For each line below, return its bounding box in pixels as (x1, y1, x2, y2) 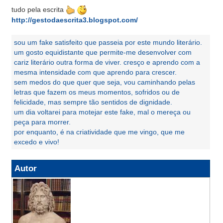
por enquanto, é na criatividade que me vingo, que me (14, 127, 185, 136)
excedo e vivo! (14, 137, 59, 146)
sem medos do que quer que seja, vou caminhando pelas (14, 78, 195, 86)
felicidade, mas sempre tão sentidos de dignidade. (14, 98, 172, 106)
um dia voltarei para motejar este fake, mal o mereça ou (14, 108, 191, 116)
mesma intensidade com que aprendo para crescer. (14, 68, 177, 76)
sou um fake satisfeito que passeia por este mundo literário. (14, 38, 202, 46)
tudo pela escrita (11, 5, 66, 13)
